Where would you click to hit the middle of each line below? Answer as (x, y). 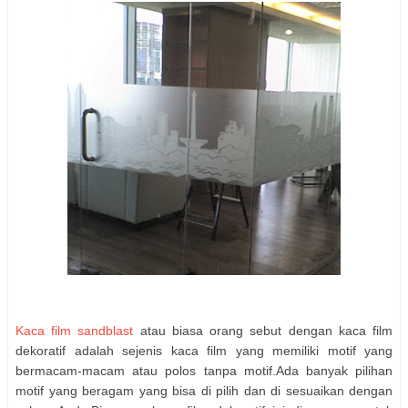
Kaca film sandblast (75, 331)
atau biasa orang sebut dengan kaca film (263, 331)
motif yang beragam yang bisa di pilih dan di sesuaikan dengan (204, 391)
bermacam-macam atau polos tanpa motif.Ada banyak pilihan (204, 371)
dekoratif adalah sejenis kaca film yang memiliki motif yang (204, 351)
